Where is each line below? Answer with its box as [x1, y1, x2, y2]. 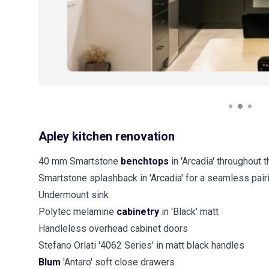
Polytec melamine [38, 206, 116, 217]
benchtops [121, 156, 171, 167]
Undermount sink [38, 189, 109, 201]
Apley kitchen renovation [38, 129, 175, 144]
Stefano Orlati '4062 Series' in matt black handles [38, 240, 244, 251]
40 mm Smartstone [38, 156, 121, 167]
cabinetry [116, 206, 162, 217]
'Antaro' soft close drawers [63, 256, 175, 268]
